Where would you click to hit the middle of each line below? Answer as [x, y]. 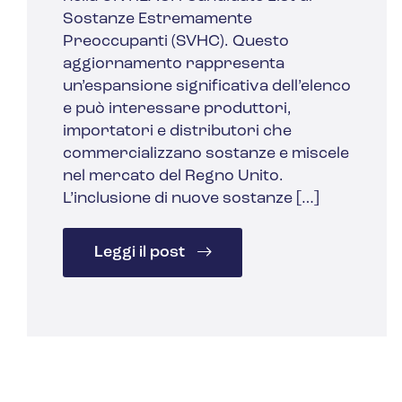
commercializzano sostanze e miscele [206, 154]
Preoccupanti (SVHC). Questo [176, 42]
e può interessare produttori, [177, 109]
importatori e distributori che [177, 132]
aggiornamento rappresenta [174, 65]
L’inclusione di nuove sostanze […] [191, 199]
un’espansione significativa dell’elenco [207, 87]
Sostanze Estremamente [157, 20]
